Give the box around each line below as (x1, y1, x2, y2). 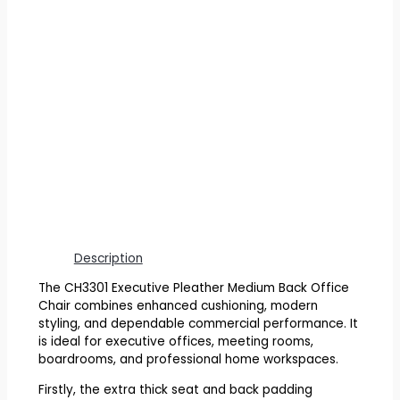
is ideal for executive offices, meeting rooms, (37, 333, 313, 351)
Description (73, 249, 143, 267)
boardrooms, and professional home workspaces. (37, 351, 338, 369)
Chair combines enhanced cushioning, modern (37, 297, 318, 315)
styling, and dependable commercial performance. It (37, 315, 358, 333)
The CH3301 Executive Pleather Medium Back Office (37, 279, 349, 297)
